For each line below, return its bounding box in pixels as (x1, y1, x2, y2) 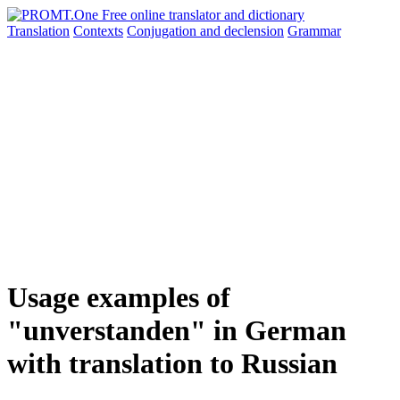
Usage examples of (7, 281, 230, 314)
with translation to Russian (7, 347, 337, 380)
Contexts (73, 23, 123, 38)
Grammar (287, 23, 341, 38)
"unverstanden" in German (7, 314, 346, 347)
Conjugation (127, 23, 200, 38)
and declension (200, 23, 284, 38)
